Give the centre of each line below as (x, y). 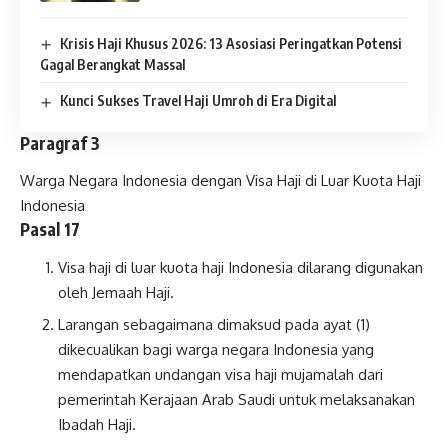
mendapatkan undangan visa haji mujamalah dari (220, 375)
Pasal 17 (50, 229)
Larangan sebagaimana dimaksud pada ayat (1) (213, 325)
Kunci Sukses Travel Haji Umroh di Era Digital (197, 101)
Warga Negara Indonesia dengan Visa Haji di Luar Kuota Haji (220, 181)
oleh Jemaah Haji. (115, 292)
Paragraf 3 (60, 142)
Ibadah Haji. (96, 425)
